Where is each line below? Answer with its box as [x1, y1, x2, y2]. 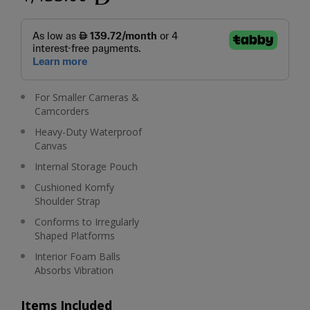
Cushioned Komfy [35, 181, 114, 194]
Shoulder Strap [35, 194, 100, 208]
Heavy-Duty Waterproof [35, 125, 142, 138]
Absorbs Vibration [35, 264, 113, 277]
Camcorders [35, 104, 89, 118]
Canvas [35, 139, 67, 152]
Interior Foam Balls [35, 250, 120, 263]
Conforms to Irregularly [35, 215, 139, 228]
